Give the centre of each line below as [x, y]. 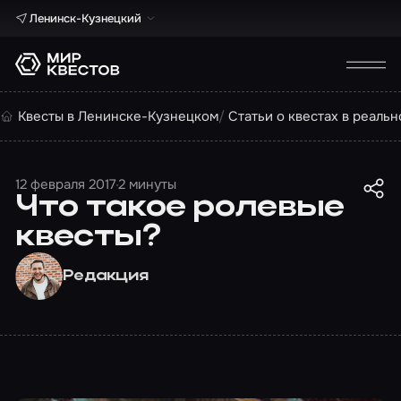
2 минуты [148, 185]
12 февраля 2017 [66, 185]
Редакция [106, 277]
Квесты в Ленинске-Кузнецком [118, 116]
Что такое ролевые [180, 208]
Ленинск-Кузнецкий [85, 18]
